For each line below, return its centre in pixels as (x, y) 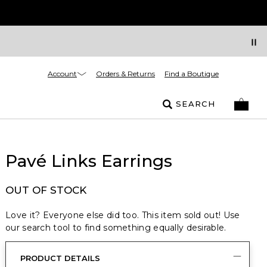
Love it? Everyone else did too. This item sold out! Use (123, 215)
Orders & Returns (125, 74)
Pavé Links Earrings (89, 161)
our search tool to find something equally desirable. (116, 228)
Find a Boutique (192, 74)
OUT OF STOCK (46, 190)
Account (62, 73)
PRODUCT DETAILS (60, 258)
